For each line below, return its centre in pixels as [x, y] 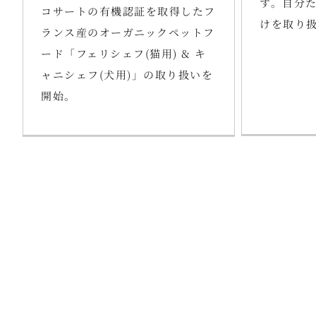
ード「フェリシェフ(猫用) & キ [124, 53]
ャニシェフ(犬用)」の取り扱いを [127, 74]
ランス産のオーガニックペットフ [128, 32]
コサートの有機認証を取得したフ [128, 11]
